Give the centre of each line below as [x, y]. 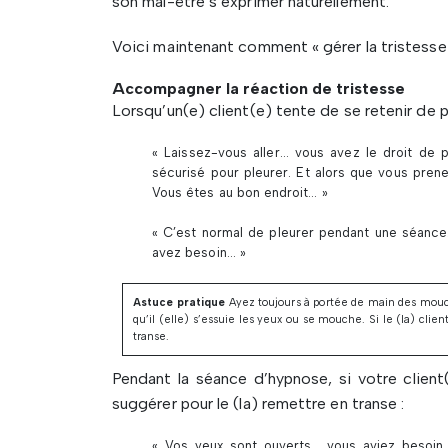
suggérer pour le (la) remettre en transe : [258, 403]
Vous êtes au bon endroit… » [240, 192]
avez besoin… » [199, 252]
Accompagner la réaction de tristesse [258, 88]
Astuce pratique [179, 302]
